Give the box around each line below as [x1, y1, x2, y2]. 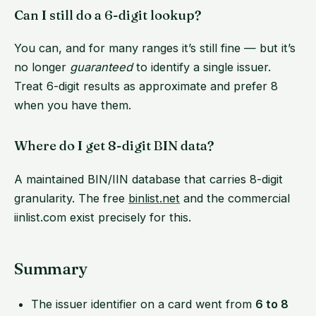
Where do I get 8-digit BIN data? [14, 138, 214, 154]
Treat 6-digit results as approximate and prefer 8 [14, 79, 278, 94]
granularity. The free [14, 190, 128, 205]
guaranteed [70, 60, 133, 75]
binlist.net [128, 190, 180, 205]
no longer [14, 60, 70, 75]
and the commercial [180, 190, 290, 205]
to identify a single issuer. [133, 60, 271, 75]
